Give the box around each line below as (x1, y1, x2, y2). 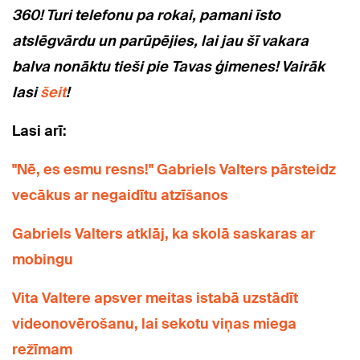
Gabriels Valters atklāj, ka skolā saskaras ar (12, 224, 315, 244)
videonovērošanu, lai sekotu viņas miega (12, 314, 297, 334)
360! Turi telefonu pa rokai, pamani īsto (12, 6, 280, 26)
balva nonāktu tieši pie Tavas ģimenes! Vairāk (12, 57, 325, 77)
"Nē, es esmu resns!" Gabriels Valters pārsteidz (12, 160, 336, 180)
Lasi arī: (12, 121, 67, 141)
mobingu (12, 250, 73, 270)
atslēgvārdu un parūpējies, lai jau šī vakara (12, 31, 309, 51)
